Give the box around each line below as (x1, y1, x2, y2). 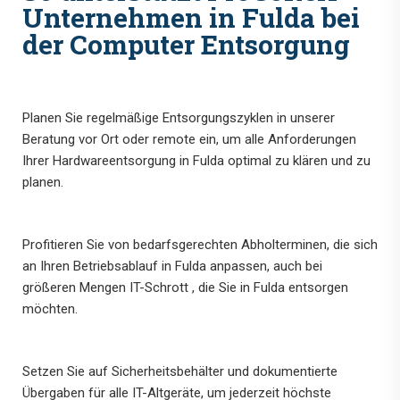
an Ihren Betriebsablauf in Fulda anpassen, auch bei (22, 258, 322, 275)
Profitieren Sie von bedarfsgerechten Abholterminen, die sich (22, 237, 378, 254)
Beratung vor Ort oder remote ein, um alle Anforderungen (22, 131, 356, 148)
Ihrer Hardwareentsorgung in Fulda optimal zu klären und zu (22, 153, 371, 170)
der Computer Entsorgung (22, 27, 350, 62)
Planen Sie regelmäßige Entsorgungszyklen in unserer (22, 110, 335, 127)
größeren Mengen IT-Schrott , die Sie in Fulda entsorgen (22, 279, 348, 296)
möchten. (22, 301, 78, 318)
